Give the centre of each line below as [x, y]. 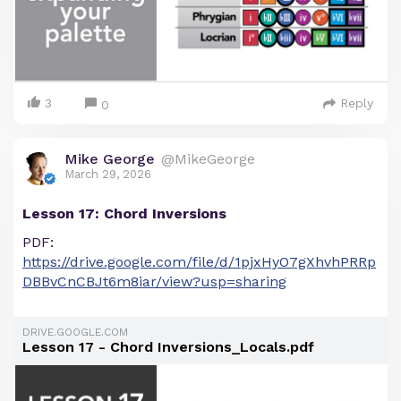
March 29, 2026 [108, 175]
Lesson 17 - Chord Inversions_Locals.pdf [168, 347]
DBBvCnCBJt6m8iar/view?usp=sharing [154, 282]
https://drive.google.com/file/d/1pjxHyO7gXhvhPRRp [199, 262]
